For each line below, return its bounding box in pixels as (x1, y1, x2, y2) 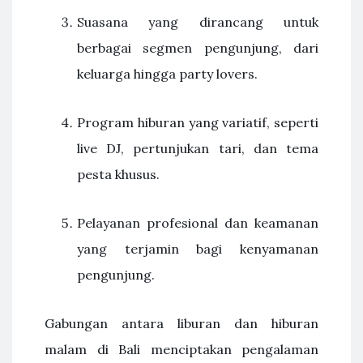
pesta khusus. (77, 166, 160, 182)
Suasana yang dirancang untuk (77, 14, 318, 30)
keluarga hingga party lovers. (77, 66, 258, 82)
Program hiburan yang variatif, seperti (77, 114, 318, 130)
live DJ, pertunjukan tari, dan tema (77, 140, 318, 156)
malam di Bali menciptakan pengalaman (45, 341, 318, 357)
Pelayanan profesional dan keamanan (77, 215, 318, 231)
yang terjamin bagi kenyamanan (77, 241, 318, 257)
